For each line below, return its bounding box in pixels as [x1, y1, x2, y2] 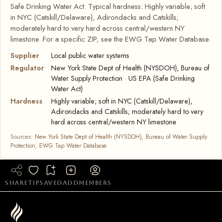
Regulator [10, 62, 44, 73]
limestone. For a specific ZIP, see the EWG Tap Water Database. [10, 33, 211, 45]
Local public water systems [51, 50, 129, 60]
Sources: [10, 132, 35, 141]
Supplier [10, 50, 39, 60]
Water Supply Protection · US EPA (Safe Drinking [51, 73, 195, 83]
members [79, 179, 112, 186]
